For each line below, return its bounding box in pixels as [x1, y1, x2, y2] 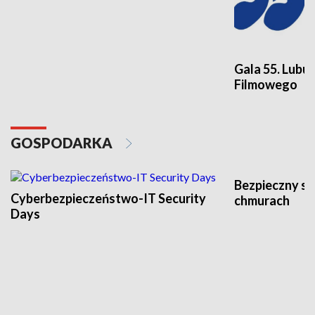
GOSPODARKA [11, 134, 115, 151]
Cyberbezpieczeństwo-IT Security [11, 190, 206, 206]
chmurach [234, 192, 290, 208]
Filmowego [234, 76, 297, 92]
